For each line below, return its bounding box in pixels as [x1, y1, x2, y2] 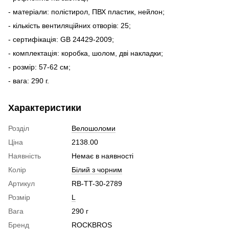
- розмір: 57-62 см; [8, 62, 71, 71]
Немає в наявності [72, 151, 133, 160]
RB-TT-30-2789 [72, 179, 122, 188]
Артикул [8, 179, 35, 188]
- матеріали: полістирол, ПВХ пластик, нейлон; [8, 7, 165, 16]
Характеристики [8, 102, 81, 113]
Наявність [8, 151, 41, 160]
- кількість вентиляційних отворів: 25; [8, 21, 131, 30]
